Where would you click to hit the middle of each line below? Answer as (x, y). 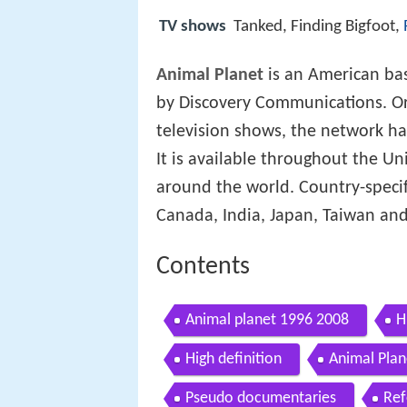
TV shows (193, 27)
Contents (203, 268)
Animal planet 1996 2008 (267, 320)
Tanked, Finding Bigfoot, (318, 27)
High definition (233, 359)
